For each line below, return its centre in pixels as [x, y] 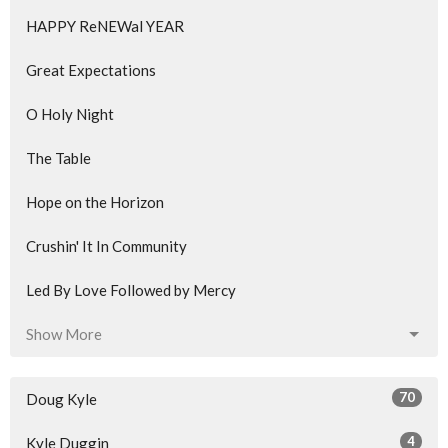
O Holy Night [70, 114]
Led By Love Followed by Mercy [131, 290]
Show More [64, 334]
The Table [58, 158]
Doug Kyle [61, 399]
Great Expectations [91, 70]
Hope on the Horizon [95, 202]
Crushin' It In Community [106, 246]
